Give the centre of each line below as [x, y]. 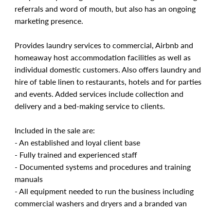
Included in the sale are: [55, 130]
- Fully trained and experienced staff [76, 154]
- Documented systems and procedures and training [103, 167]
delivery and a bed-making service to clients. [90, 106]
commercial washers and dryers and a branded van [101, 203]
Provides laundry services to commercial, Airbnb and [104, 45]
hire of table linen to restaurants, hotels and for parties [108, 82]
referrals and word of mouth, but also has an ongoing [105, 9]
